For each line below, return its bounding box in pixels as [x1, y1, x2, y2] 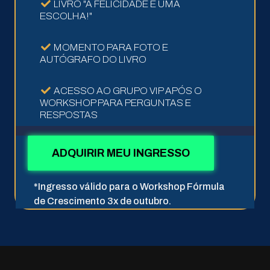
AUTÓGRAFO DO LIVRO [39, 54, 146, 64]
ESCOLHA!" [39, 10, 92, 21]
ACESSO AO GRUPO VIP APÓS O [53, 85, 202, 96]
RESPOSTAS [39, 109, 98, 120]
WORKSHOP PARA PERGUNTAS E [39, 97, 191, 108]
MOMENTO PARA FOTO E [53, 42, 168, 52]
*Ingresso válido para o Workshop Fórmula [34, 181, 225, 192]
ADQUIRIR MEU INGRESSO [52, 146, 190, 159]
